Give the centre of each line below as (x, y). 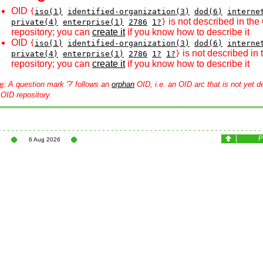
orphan (123, 84)
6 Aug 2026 (44, 139)
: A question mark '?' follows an (58, 84)
